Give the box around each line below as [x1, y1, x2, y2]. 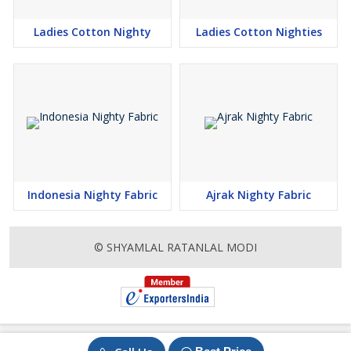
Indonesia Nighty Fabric [27, 187, 157, 203]
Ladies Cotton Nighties [195, 24, 322, 40]
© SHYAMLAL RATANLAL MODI [94, 240, 257, 255]
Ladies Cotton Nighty [34, 24, 151, 40]
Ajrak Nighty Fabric [206, 187, 311, 203]
